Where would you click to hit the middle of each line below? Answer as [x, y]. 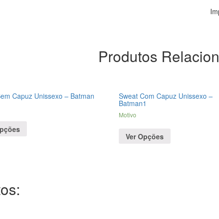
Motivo [128, 115]
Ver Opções [145, 136]
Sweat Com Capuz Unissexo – [166, 96]
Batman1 [133, 103]
